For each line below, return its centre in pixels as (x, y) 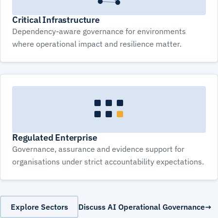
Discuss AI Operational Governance (142, 207)
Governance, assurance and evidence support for (98, 149)
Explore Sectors (39, 207)
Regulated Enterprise (55, 138)
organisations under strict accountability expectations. (108, 162)
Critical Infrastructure (56, 20)
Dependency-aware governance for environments (99, 31)
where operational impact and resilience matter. (97, 44)
